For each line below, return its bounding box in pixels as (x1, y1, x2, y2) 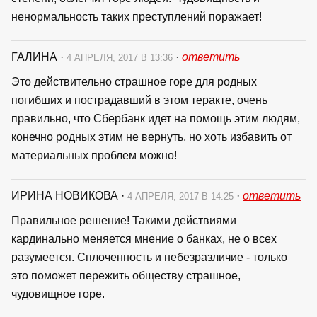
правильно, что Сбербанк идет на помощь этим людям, (11, 112, 300, 125)
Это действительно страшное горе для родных (11, 75, 257, 88)
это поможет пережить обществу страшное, (11, 269, 241, 282)
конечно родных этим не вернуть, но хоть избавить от (11, 130, 292, 143)
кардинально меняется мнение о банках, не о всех (11, 232, 277, 245)
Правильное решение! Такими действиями (11, 214, 236, 226)
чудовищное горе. (11, 287, 105, 300)
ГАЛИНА (11, 50, 60, 63)
